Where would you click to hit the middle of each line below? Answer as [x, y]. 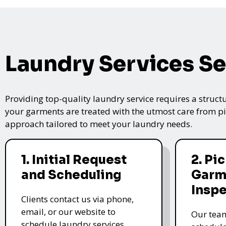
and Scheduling [71, 175]
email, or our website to [68, 211]
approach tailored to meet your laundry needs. [99, 124]
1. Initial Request [74, 160]
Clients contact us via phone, [77, 199]
